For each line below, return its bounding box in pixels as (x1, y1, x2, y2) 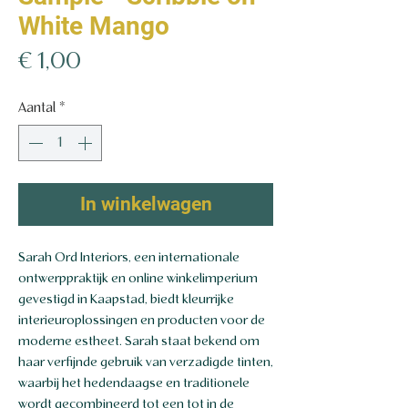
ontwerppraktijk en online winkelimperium (18, 272, 258, 286)
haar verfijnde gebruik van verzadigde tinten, (18, 356, 273, 370)
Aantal (18, 101, 56, 116)
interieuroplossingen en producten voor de (18, 314, 265, 328)
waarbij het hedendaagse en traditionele (18, 377, 250, 391)
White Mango (18, 11, 169, 41)
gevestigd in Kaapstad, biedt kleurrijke (18, 293, 234, 307)
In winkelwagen (79, 193, 212, 215)
